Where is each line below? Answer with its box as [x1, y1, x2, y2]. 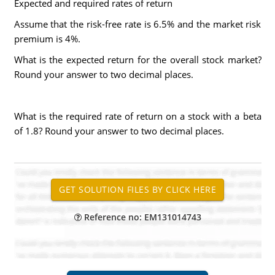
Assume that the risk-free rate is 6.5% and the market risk [14, 18, 261, 30]
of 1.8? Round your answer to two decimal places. [14, 125, 224, 137]
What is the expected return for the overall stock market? [14, 53, 261, 66]
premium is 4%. [14, 33, 80, 45]
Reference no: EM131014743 [81, 211, 201, 223]
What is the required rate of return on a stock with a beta [14, 110, 261, 122]
